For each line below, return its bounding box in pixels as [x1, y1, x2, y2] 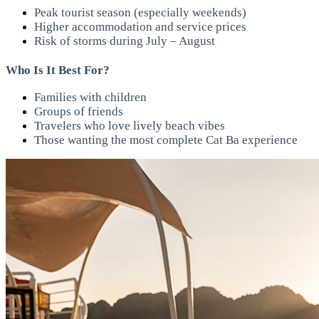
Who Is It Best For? [6, 63, 110, 77]
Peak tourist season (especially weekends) [34, 5, 246, 19]
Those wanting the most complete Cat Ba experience [34, 133, 298, 147]
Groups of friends [34, 105, 123, 119]
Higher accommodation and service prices [34, 19, 246, 33]
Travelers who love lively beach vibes [34, 119, 225, 133]
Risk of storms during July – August [34, 33, 215, 48]
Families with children [34, 90, 147, 105]
